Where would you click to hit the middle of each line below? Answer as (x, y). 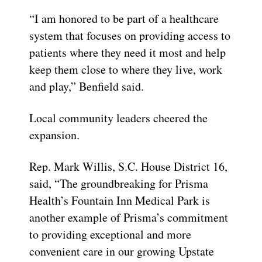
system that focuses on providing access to (130, 35)
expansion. (54, 135)
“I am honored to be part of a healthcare (124, 18)
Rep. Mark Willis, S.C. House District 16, (128, 166)
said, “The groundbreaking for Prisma (119, 183)
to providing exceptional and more (110, 234)
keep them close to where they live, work (126, 69)
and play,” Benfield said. (87, 86)
